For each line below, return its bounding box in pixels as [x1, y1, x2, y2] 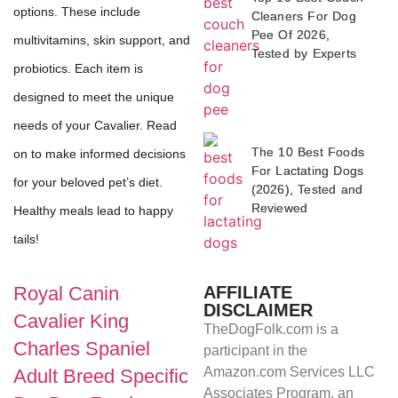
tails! [13, 232, 39, 247]
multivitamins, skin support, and [13, 33, 190, 48]
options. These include [13, 4, 140, 20]
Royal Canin [13, 283, 119, 306]
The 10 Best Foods [251, 145, 364, 159]
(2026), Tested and [251, 182, 363, 196]
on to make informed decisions [13, 147, 186, 162]
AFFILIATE [203, 283, 292, 302]
